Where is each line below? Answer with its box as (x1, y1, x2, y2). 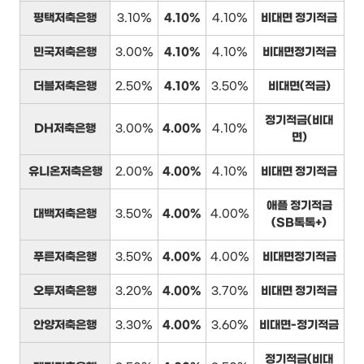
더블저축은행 (33, 79, 97, 93)
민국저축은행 (33, 45, 97, 59)
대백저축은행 (33, 206, 97, 221)
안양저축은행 (33, 318, 97, 332)
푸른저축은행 (33, 249, 97, 264)
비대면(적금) (267, 79, 331, 93)
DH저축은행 (34, 121, 96, 136)
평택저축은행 (33, 11, 97, 25)
